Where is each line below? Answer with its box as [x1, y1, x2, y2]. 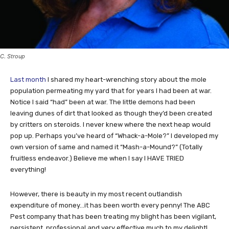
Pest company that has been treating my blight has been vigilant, [10, 212, 216, 220]
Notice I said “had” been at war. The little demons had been [10, 98, 195, 106]
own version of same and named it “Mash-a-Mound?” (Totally [10, 143, 202, 151]
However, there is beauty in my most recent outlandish [10, 190, 182, 198]
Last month [10, 75, 46, 83]
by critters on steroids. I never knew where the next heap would [10, 120, 211, 128]
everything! [10, 165, 46, 173]
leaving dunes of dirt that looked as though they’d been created [10, 109, 212, 117]
